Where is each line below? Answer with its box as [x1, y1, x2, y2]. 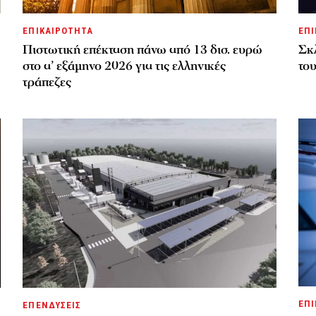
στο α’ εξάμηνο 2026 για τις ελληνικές [23, 57, 226, 74]
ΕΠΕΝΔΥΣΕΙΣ [23, 300, 81, 311]
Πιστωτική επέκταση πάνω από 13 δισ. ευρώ [23, 41, 263, 58]
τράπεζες [23, 73, 72, 90]
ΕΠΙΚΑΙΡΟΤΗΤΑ [23, 25, 93, 36]
